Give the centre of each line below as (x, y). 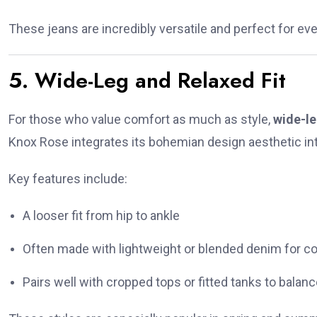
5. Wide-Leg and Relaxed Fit (147, 81)
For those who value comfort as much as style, (141, 120)
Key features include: (68, 179)
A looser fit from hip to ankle (101, 216)
